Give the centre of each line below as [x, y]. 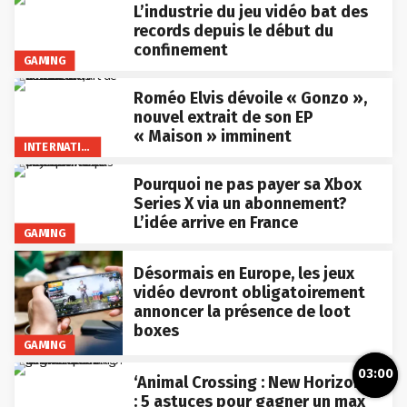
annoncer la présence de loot [242, 312]
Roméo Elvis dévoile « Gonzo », [250, 98]
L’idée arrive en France [215, 222]
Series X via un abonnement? [240, 203]
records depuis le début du [233, 30]
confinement [180, 50]
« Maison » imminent [212, 136]
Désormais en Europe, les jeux [243, 274]
